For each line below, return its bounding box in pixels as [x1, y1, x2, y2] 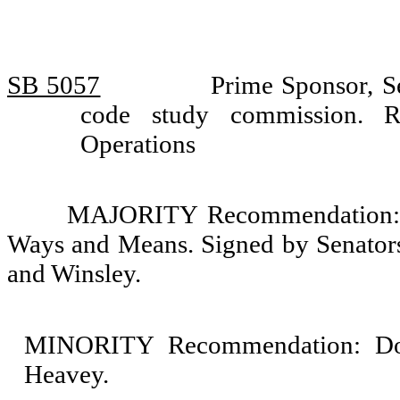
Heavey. [24, 360, 110, 388]
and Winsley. [7, 259, 141, 287]
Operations [79, 129, 196, 158]
